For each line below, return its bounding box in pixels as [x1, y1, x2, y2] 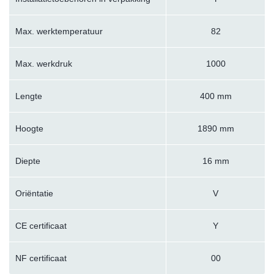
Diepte [15, 156, 40, 166]
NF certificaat [15, 253, 67, 264]
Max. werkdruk [15, 59, 72, 69]
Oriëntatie [15, 188, 53, 199]
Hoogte [15, 124, 43, 134]
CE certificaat [15, 221, 67, 231]
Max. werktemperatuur [15, 26, 103, 37]
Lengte [15, 91, 42, 102]
